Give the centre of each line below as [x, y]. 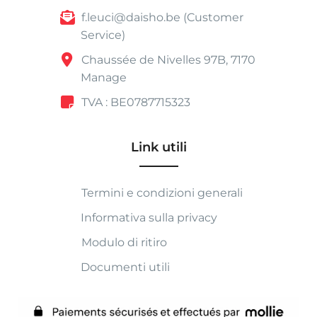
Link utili [158, 148]
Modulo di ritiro [123, 243]
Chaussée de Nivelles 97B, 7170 [167, 59]
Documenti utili [126, 267]
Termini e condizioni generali [161, 193]
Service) [103, 35]
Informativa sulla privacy [149, 218]
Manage [104, 77]
